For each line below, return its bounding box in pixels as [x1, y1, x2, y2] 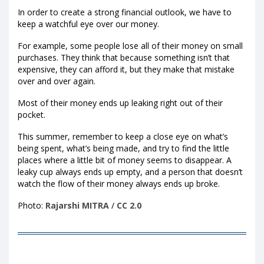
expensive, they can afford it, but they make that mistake [18, 63, 235, 75]
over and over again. [18, 75, 95, 87]
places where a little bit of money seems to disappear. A [18, 154, 232, 166]
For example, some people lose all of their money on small [18, 39, 243, 51]
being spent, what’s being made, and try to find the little [18, 143, 229, 154]
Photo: [18, 200, 45, 212]
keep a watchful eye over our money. [18, 18, 159, 29]
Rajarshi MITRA [45, 200, 109, 212]
